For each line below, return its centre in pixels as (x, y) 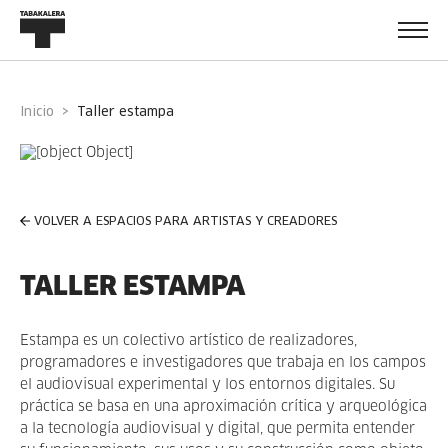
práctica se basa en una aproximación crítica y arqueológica (223, 407)
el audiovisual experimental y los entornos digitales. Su (207, 385)
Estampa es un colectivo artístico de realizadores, (188, 341)
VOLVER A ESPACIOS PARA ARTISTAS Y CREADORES (185, 222)
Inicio (39, 112)
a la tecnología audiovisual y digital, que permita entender (217, 429)
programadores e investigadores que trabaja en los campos (223, 363)
